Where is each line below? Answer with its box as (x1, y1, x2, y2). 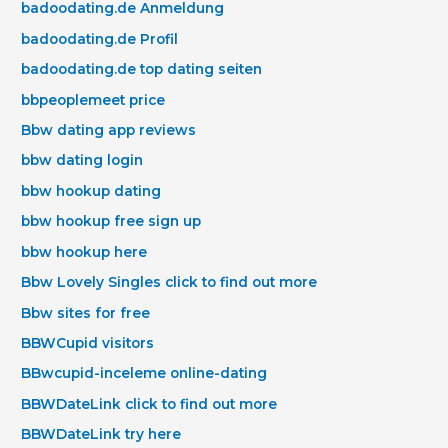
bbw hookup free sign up (21, 213, 202, 230)
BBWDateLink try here (21, 426, 182, 443)
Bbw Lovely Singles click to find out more (21, 274, 318, 291)
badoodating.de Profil (21, 30, 179, 47)
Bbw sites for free (21, 304, 151, 321)
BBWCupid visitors (21, 334, 155, 351)
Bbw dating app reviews (21, 122, 197, 139)
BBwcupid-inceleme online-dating (21, 365, 268, 382)
